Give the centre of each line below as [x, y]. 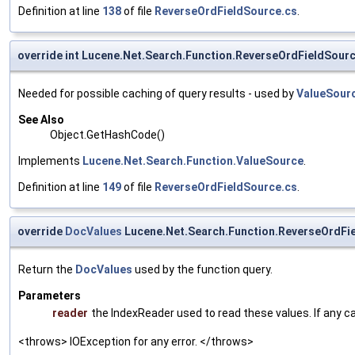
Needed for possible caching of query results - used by [157, 93]
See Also [41, 119]
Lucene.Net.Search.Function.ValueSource [193, 160]
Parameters [50, 295]
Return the [47, 269]
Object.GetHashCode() [107, 134]
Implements [50, 160]
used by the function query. [202, 269]
